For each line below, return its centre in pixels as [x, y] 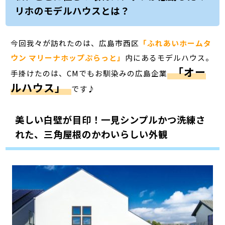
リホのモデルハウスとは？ [72, 11]
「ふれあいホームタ [176, 43]
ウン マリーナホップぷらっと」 [68, 57]
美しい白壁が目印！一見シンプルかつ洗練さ [110, 120]
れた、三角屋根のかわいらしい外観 [91, 134]
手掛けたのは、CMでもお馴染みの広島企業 [89, 73]
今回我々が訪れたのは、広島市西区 [75, 43]
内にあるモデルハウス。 [170, 57]
